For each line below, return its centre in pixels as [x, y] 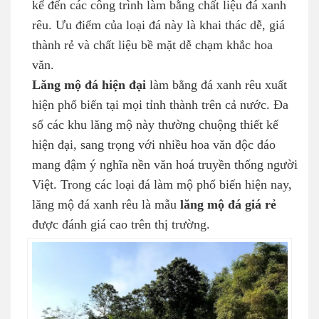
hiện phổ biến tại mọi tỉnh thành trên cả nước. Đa [160, 105]
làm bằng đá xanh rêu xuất [216, 85]
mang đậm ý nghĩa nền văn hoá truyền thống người [165, 165]
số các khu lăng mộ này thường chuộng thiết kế [155, 125]
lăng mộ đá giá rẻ [228, 205]
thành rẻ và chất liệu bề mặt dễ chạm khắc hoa [152, 45]
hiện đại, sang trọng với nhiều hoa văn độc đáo [154, 145]
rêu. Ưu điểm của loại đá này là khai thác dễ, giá [158, 25]
